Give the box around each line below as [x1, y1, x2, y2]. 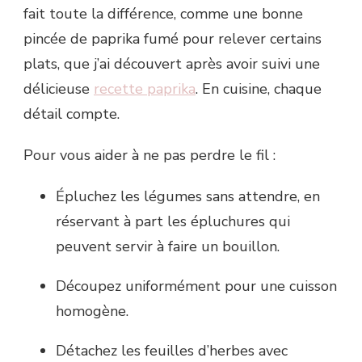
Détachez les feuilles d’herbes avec [56, 340, 288, 360]
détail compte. [23, 103, 120, 124]
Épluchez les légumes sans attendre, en [56, 186, 320, 206]
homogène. [56, 301, 128, 321]
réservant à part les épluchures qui [56, 211, 290, 231]
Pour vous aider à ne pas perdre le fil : [23, 145, 276, 165]
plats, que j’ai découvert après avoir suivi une [23, 53, 320, 74]
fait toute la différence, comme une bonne [23, 3, 303, 23]
